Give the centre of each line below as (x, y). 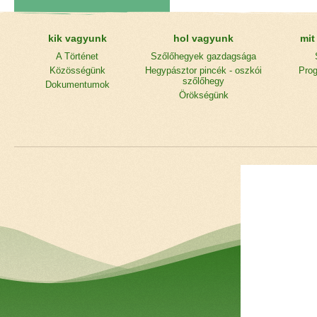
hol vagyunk (204, 38)
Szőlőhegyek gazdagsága (204, 56)
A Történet (77, 56)
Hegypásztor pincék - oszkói (204, 70)
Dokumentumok (77, 85)
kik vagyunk (77, 38)
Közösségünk (77, 70)
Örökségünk (203, 95)
